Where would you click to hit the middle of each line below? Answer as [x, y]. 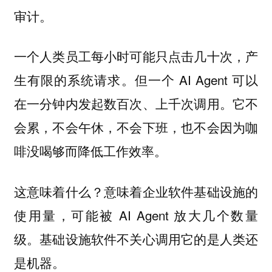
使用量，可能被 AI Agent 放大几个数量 [136, 215]
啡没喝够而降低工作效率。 [90, 151]
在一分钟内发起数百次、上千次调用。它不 [136, 104]
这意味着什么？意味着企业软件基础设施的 [136, 192]
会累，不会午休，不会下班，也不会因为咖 [136, 127]
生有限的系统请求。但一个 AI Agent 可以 [136, 80]
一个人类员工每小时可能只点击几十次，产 [136, 56]
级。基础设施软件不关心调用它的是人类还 [136, 239]
